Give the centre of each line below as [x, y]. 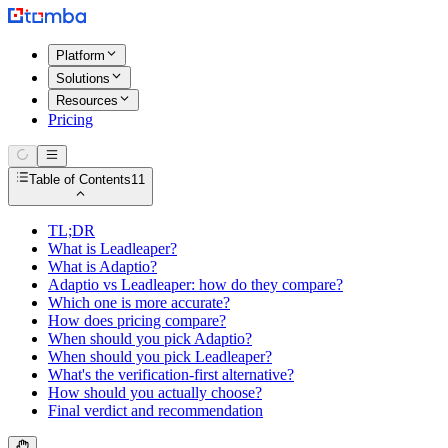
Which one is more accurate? [139, 302]
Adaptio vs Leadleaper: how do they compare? [195, 284]
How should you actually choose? [155, 392]
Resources [87, 100]
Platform [80, 56]
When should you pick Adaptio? [150, 338]
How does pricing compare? [137, 320]
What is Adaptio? [102, 266]
